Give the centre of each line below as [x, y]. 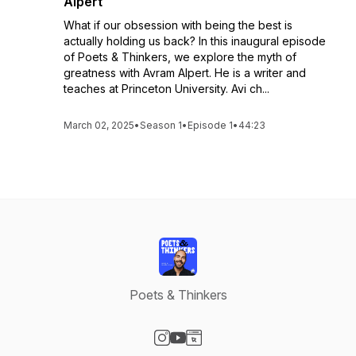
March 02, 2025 [99, 125]
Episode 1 [210, 125]
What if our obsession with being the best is [178, 25]
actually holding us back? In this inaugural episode [195, 41]
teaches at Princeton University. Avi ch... [166, 89]
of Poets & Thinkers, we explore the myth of [180, 57]
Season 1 [161, 125]
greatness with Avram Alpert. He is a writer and [185, 73]
